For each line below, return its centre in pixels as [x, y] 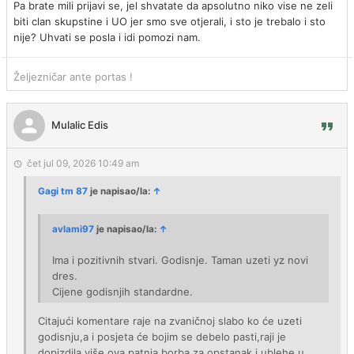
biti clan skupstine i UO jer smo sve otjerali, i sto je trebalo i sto [169, 21]
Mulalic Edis [80, 124]
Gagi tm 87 [63, 191]
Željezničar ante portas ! [73, 77]
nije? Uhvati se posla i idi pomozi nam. [107, 37]
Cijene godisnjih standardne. [122, 292]
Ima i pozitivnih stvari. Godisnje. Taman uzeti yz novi [180, 260]
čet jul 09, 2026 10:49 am [83, 163]
